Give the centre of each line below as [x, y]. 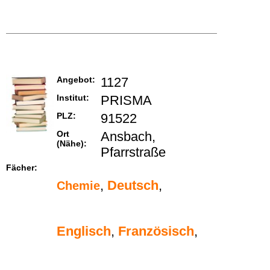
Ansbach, [128, 137]
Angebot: [76, 80]
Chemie [78, 186]
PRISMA [126, 101]
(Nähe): [72, 144]
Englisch [84, 231]
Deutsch [133, 186]
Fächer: [22, 168]
